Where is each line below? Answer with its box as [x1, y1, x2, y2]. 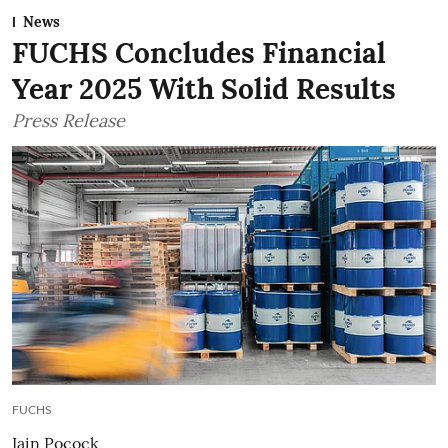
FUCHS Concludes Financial [12, 35, 386, 71]
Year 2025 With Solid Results [12, 71, 396, 107]
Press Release [12, 109, 125, 132]
